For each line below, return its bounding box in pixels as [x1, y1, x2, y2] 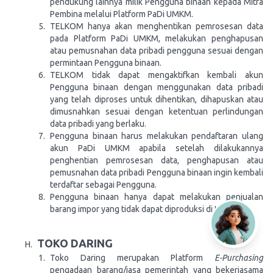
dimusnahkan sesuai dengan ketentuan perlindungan [50, 107, 263, 116]
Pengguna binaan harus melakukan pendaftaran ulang [50, 131, 263, 141]
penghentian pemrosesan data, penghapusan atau [50, 155, 263, 165]
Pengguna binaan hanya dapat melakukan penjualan [50, 192, 263, 202]
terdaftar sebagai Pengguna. [50, 180, 157, 190]
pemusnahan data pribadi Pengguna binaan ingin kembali [50, 168, 263, 177]
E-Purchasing [214, 253, 263, 263]
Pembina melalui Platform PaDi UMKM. [50, 9, 193, 19]
